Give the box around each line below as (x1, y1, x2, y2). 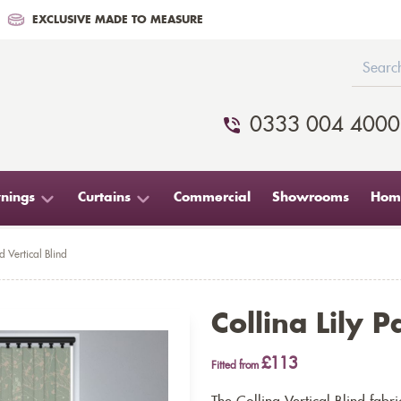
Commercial (174, 192, 251, 204)
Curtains (78, 192, 131, 204)
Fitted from (211, 360, 261, 371)
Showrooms (272, 192, 349, 204)
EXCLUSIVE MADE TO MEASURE (32, 14, 203, 25)
